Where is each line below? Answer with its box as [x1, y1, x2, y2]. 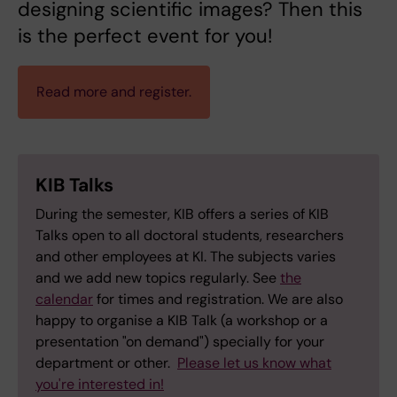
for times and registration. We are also [93, 290, 343, 309]
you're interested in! [35, 375, 164, 394]
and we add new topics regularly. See [35, 269, 280, 288]
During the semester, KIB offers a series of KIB [35, 205, 329, 224]
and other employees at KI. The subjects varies [35, 247, 336, 267]
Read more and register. [36, 82, 191, 102]
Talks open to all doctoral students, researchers [35, 226, 344, 245]
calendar [35, 290, 93, 309]
